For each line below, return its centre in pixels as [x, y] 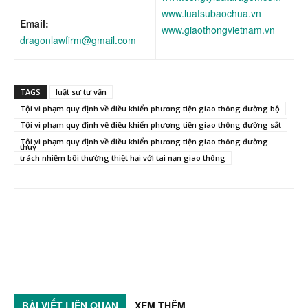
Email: [34, 24]
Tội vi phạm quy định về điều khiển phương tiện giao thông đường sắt [151, 125]
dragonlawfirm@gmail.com [78, 40]
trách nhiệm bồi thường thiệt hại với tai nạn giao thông [123, 158]
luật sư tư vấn [81, 92]
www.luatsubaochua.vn [211, 13]
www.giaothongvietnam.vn [218, 30]
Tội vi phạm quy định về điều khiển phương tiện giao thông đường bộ [150, 109]
